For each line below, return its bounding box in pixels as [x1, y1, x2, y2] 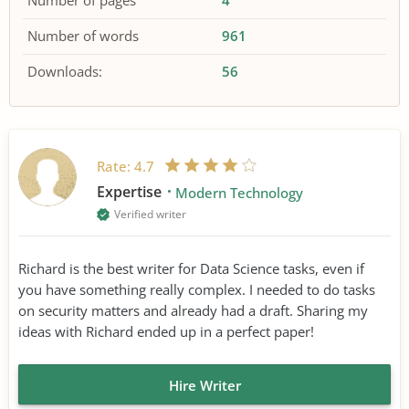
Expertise [97, 181, 165, 202]
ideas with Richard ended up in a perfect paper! [18, 321, 314, 341]
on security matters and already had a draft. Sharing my [18, 300, 368, 320]
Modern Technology [175, 183, 303, 202]
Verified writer [114, 205, 186, 222]
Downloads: [27, 62, 102, 81]
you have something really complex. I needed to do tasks [18, 279, 375, 299]
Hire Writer [168, 375, 241, 394]
